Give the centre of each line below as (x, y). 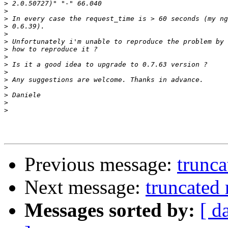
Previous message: (101, 164)
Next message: (85, 187)
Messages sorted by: (110, 210)
